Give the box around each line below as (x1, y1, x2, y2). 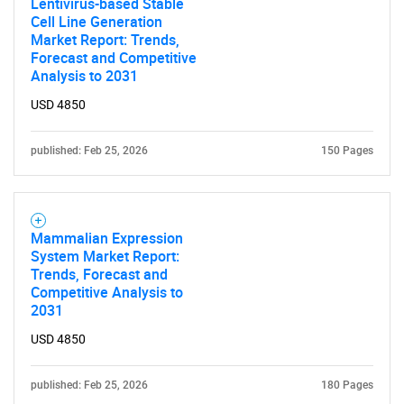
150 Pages (321, 144, 373, 157)
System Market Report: (31, 246, 179, 266)
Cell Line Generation (31, 12, 162, 32)
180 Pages (321, 379, 373, 391)
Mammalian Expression (31, 228, 183, 248)
